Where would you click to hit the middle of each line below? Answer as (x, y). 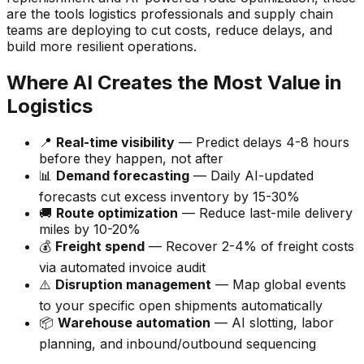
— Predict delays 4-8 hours (262, 143)
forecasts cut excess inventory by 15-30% (169, 197)
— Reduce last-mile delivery (265, 213)
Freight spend (100, 247)
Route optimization (117, 213)
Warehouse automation (134, 323)
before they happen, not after (131, 159)
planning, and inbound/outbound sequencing (178, 344)
